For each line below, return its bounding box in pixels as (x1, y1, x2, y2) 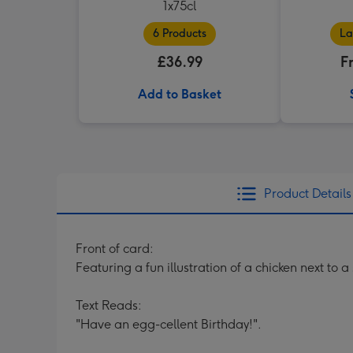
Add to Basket (138, 87, 221, 102)
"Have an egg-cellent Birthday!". (76, 317, 262, 332)
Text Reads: (76, 298, 142, 313)
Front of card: (76, 241, 154, 256)
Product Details (263, 186, 351, 201)
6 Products (153, 27, 206, 40)
